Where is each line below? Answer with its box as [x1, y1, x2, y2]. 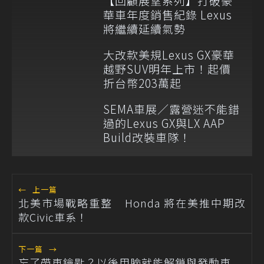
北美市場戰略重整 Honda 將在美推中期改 [18, 195, 246, 211]
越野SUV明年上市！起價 [103, 61, 231, 77]
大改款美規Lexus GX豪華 [103, 47, 235, 63]
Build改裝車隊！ [103, 129, 191, 146]
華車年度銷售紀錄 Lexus [103, 6, 232, 23]
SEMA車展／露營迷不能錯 [103, 101, 240, 117]
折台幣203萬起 [103, 75, 181, 91]
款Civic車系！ [18, 209, 88, 225]
